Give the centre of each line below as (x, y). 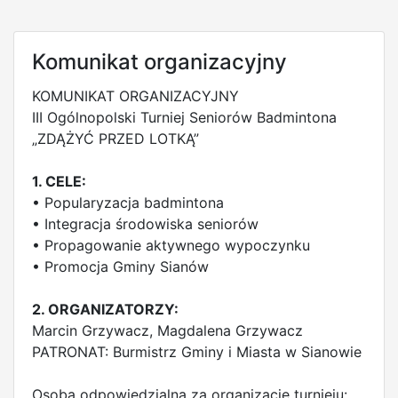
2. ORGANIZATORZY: (105, 309)
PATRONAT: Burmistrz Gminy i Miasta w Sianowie (197, 352)
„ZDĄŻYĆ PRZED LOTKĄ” (115, 139)
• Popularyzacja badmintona (128, 203)
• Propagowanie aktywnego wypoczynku (171, 245)
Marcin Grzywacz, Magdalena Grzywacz (167, 330)
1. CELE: (59, 181)
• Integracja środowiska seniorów (145, 224)
